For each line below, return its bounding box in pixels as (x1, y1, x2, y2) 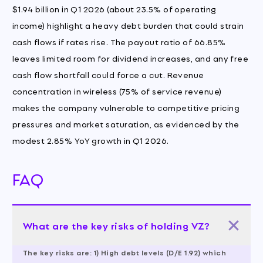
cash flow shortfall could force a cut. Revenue (12, 68, 204, 80)
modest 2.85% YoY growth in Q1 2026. (12, 133, 169, 146)
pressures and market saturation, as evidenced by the (12, 117, 240, 130)
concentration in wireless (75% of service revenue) (12, 84, 222, 97)
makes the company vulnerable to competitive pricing (12, 100, 240, 113)
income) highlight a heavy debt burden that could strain (12, 18, 244, 31)
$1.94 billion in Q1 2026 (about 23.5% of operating (12, 2, 217, 15)
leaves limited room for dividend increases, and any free (12, 51, 249, 64)
